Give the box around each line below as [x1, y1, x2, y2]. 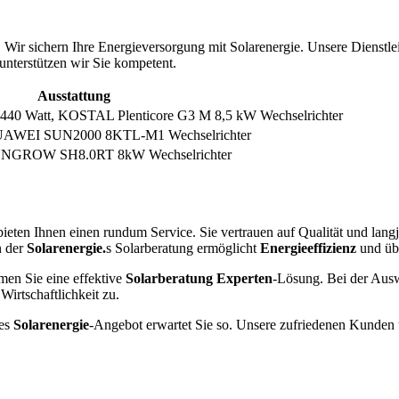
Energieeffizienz [260, 240, 356, 256]
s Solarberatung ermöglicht [106, 240, 260, 256]
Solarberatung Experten [126, 271, 273, 287]
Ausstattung [37, 87, 110, 103]
